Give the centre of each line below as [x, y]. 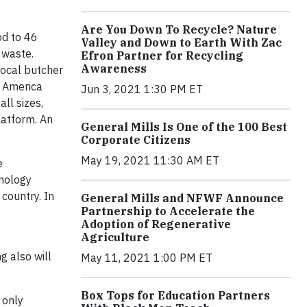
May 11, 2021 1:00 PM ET [147, 257]
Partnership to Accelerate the [168, 211]
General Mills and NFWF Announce [182, 198]
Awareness [114, 68]
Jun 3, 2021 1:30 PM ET [142, 89]
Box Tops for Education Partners [175, 295]
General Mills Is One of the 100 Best [184, 126]
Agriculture [115, 237]
